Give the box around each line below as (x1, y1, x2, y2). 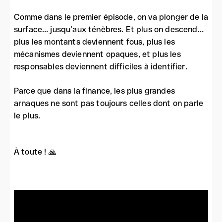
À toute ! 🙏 (14, 147, 56, 157)
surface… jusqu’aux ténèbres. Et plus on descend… (14, 25, 204, 34)
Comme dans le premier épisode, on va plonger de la (14, 12, 209, 22)
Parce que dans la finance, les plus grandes (14, 86, 175, 96)
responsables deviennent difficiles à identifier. (14, 62, 187, 71)
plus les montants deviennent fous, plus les (14, 37, 175, 47)
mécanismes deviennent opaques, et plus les (14, 50, 181, 59)
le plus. (14, 111, 41, 120)
